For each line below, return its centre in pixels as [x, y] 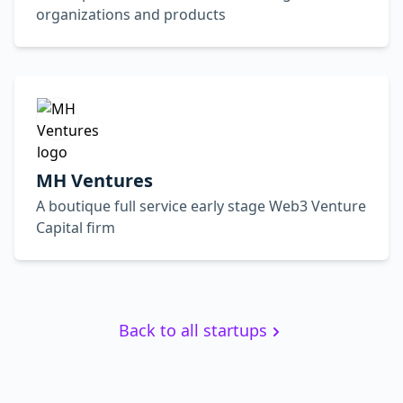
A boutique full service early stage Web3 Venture [201, 206]
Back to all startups [193, 330]
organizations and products [131, 14]
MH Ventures [94, 180]
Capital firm [76, 228]
